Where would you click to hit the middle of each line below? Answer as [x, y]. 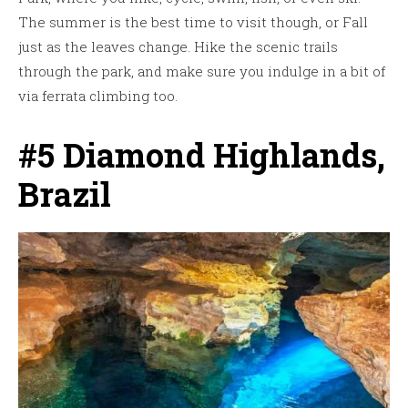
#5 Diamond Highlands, [202, 155]
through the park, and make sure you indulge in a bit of [202, 71]
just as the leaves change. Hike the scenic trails [178, 47]
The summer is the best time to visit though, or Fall [193, 22]
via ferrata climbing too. [98, 96]
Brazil [65, 194]
